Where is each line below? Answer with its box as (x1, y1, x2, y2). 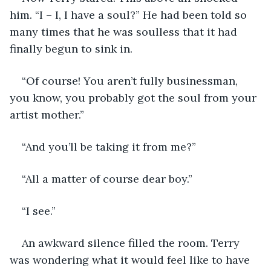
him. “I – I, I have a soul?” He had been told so (10, 7, 250, 22)
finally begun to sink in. (10, 41, 132, 56)
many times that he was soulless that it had (10, 24, 240, 39)
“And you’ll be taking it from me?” (22, 139, 196, 154)
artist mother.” (10, 107, 84, 122)
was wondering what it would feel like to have (10, 252, 253, 267)
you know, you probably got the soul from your (10, 90, 260, 105)
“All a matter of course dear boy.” (22, 171, 192, 186)
